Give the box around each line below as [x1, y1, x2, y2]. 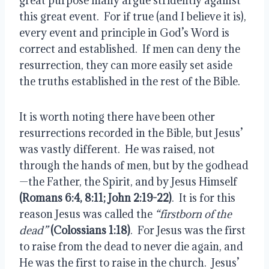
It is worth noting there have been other [19, 109, 215, 124]
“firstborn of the [155, 207, 232, 221]
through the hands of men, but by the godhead [19, 158, 249, 172]
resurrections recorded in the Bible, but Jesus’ [19, 125, 243, 140]
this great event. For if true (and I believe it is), [19, 9, 246, 23]
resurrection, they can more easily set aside [19, 58, 232, 72]
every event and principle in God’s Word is [19, 25, 229, 40]
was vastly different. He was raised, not [19, 142, 215, 156]
